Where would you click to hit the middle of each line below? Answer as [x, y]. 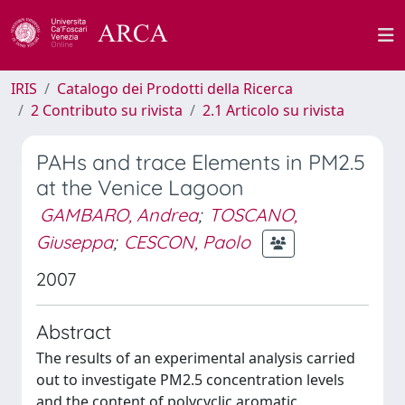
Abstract [74, 331]
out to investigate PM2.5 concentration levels [190, 380]
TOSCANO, [253, 215]
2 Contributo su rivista [107, 110]
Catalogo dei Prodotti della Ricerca [175, 89]
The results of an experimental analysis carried [196, 358]
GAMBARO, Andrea [119, 215]
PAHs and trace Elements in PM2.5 [201, 162]
